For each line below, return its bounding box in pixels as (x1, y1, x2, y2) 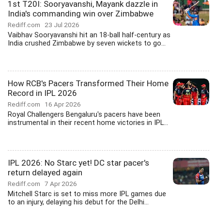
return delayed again (8, 168, 82, 177)
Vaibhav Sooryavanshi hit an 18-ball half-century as (8, 31, 170, 39)
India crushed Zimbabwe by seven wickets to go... (8, 39, 166, 47)
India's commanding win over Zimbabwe (8, 9, 154, 18)
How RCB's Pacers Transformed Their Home (8, 78, 169, 88)
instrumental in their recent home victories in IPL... (8, 119, 168, 127)
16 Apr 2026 (45, 100, 81, 108)
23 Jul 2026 (45, 21, 79, 29)
